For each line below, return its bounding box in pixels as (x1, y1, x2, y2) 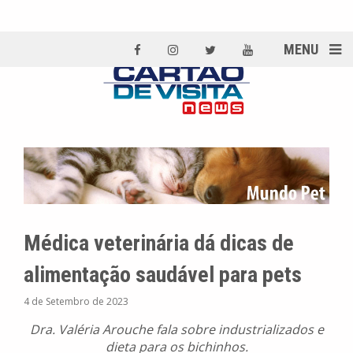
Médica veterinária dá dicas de (24, 230, 294, 257)
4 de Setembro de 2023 (24, 295, 128, 309)
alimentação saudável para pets (24, 262, 302, 288)
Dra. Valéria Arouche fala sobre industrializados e (29, 321, 324, 339)
